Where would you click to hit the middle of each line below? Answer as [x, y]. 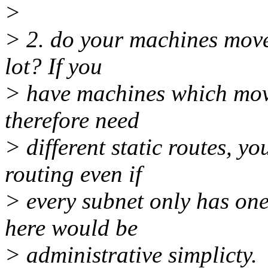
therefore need [72, 120]
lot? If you [54, 66]
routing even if [73, 174]
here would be [71, 228]
